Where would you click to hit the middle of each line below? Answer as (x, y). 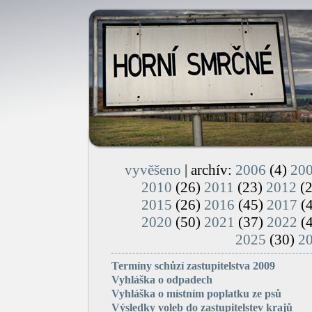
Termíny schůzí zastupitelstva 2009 (193, 266)
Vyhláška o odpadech (162, 280)
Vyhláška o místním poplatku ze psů (196, 294)
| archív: (208, 170)
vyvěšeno (153, 170)
